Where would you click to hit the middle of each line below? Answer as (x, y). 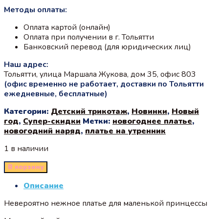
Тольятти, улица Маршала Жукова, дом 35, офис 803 (100, 74)
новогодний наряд (42, 131)
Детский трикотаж (89, 111)
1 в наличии (26, 148)
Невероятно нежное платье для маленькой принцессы (106, 203)
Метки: (98, 121)
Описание (44, 186)
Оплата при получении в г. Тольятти (89, 37)
